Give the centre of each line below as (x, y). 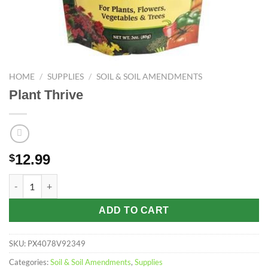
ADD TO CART (134, 210)
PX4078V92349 (57, 244)
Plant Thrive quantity (51, 180)
